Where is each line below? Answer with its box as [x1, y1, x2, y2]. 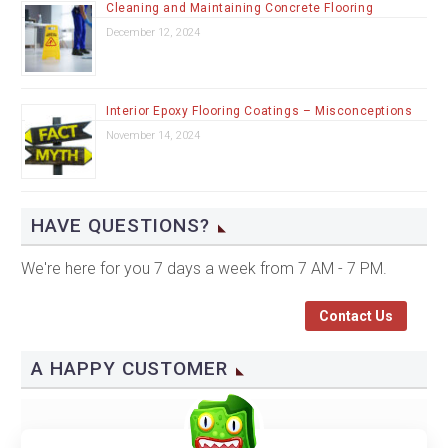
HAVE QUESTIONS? [31, 213, 211, 237]
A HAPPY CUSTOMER [31, 356, 229, 380]
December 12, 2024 [106, 25, 200, 39]
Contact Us [319, 307, 393, 324]
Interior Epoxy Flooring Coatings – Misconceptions [106, 103, 413, 118]
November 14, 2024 [106, 128, 200, 142]
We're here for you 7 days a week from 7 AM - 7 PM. [21, 258, 387, 278]
